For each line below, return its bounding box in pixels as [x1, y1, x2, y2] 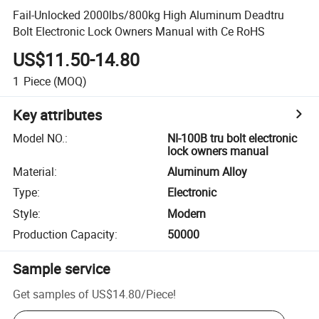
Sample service [13, 259, 111, 279]
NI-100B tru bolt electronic [167, 130, 298, 146]
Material [13, 164, 55, 180]
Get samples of [13, 286, 90, 302]
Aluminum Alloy [167, 164, 248, 180]
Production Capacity [13, 226, 115, 243]
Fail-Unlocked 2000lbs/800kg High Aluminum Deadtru [13, 6, 285, 23]
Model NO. [13, 130, 66, 146]
